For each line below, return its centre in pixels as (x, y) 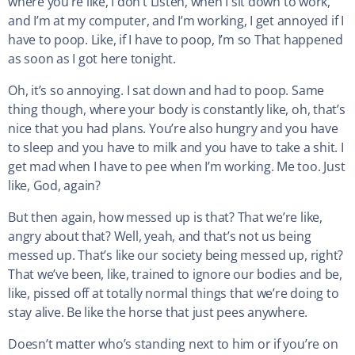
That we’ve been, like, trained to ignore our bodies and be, (175, 275)
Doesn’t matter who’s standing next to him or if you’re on (173, 344)
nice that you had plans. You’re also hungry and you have (173, 129)
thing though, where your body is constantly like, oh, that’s (177, 110)
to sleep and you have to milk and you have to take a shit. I (176, 148)
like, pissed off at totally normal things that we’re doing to (174, 294)
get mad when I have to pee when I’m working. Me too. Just (177, 167)
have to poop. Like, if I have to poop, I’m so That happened (176, 40)
